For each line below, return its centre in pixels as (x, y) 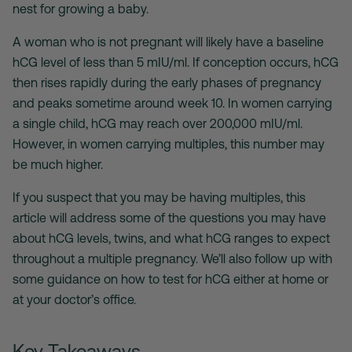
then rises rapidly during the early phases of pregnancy (167, 82)
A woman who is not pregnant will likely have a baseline (168, 41)
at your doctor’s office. (74, 299)
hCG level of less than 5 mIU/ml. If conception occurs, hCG (176, 62)
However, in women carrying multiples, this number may (169, 143)
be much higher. (58, 164)
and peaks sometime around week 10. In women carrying (172, 103)
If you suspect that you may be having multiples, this (159, 197)
